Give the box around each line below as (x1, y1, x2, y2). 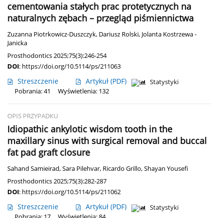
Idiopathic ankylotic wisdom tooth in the (7, 123, 172, 135)
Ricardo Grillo (103, 164, 141, 173)
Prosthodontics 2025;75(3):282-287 (7, 177, 107, 186)
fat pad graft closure (7, 146, 90, 159)
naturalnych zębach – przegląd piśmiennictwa (7, 12, 194, 24)
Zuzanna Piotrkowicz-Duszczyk (7, 30, 96, 39)
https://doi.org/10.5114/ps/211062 (22, 187, 121, 197)
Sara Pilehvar (62, 164, 100, 173)
